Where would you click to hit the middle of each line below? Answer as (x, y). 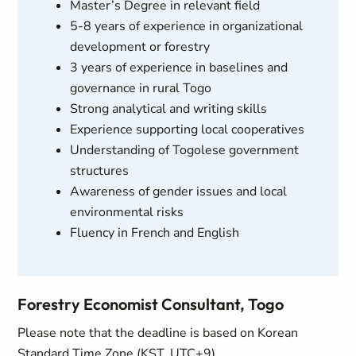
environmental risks (126, 212)
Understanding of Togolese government (184, 150)
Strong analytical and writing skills (168, 109)
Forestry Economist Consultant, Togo (151, 304)
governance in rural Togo (140, 88)
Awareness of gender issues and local (178, 192)
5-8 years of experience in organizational (186, 26)
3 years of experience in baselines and (178, 68)
